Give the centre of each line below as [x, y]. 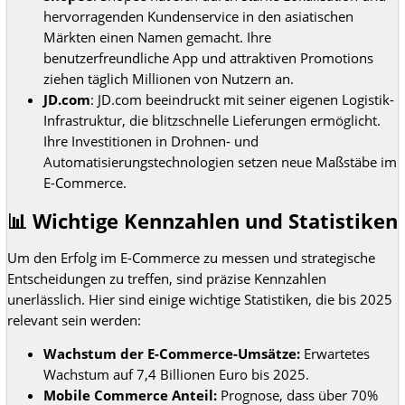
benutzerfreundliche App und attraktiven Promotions [208, 58]
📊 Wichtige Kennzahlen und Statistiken [202, 221]
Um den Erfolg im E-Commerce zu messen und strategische [191, 257]
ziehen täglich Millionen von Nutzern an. [169, 79]
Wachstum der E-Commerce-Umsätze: [172, 354]
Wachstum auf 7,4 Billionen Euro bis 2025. [176, 375]
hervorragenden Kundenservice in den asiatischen [198, 17]
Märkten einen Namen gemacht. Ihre [157, 38]
